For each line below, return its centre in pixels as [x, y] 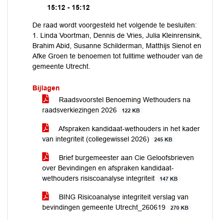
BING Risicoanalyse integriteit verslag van [123, 197]
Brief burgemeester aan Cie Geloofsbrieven [125, 158]
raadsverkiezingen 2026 [81, 110]
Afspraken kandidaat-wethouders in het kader [128, 129]
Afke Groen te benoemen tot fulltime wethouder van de [118, 56]
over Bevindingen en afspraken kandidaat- [108, 168]
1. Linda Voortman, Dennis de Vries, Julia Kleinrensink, [117, 35]
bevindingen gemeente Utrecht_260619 [105, 207]
